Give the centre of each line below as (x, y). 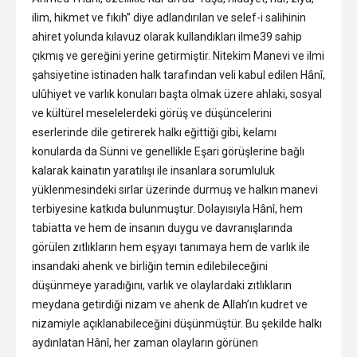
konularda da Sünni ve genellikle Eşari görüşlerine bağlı (168, 151)
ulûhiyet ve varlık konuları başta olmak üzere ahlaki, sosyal (177, 94)
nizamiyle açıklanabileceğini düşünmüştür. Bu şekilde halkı (177, 323)
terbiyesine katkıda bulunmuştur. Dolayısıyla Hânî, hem (167, 208)
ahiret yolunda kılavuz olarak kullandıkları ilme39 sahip (167, 36)
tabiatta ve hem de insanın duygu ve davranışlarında (162, 228)
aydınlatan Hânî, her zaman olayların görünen (145, 342)
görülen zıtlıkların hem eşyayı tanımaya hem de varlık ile (171, 247)
